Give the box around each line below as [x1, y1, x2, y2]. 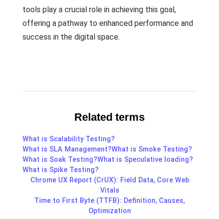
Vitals [100, 186, 119, 195]
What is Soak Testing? [22, 155, 97, 164]
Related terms [74, 111, 145, 124]
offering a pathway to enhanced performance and [22, 19, 193, 28]
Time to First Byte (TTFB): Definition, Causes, [34, 197, 185, 205]
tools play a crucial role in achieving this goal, [22, 5, 176, 14]
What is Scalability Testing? [22, 135, 115, 144]
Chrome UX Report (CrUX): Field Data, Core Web [30, 176, 189, 185]
